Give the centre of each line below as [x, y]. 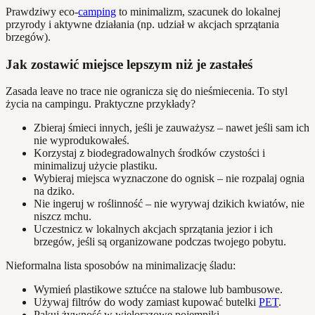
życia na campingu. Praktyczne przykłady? [101, 104]
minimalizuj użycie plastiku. [96, 166]
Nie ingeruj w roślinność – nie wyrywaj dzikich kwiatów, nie [169, 204]
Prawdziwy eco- [42, 12]
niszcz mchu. [63, 217]
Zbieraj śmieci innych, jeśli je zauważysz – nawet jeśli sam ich [172, 128]
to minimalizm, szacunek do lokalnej [198, 12]
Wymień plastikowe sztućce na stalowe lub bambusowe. [158, 290]
